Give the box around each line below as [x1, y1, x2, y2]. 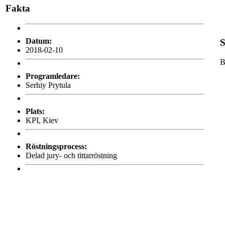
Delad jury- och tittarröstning [26, 151, 117, 160]
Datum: [26, 36, 52, 45]
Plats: [26, 106, 45, 116]
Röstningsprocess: [26, 142, 87, 151]
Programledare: [26, 71, 80, 80]
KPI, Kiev [26, 116, 58, 125]
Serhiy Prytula [26, 80, 71, 89]
